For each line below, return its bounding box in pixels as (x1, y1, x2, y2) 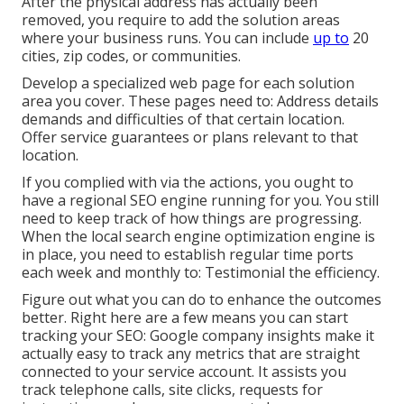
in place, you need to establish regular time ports (22, 244, 353, 265)
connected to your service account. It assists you (22, 362, 346, 382)
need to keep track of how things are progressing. (22, 208, 362, 229)
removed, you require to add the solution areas (22, 10, 340, 31)
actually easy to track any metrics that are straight (22, 344, 360, 364)
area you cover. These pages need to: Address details (22, 91, 379, 112)
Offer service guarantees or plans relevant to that (22, 127, 358, 148)
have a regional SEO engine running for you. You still (22, 190, 379, 211)
